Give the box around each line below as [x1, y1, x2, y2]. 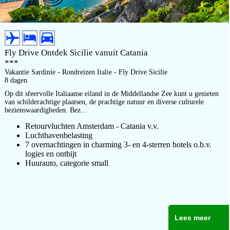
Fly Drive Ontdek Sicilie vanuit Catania [5, 48, 148, 57]
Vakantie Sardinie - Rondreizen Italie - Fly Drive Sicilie [5, 68, 167, 76]
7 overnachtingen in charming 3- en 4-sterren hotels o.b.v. [25, 140, 212, 149]
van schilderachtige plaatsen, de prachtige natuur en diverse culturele [5, 98, 204, 106]
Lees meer [174, 214, 210, 222]
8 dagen [5, 76, 27, 84]
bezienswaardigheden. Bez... [5, 106, 87, 114]
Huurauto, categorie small [25, 159, 108, 167]
